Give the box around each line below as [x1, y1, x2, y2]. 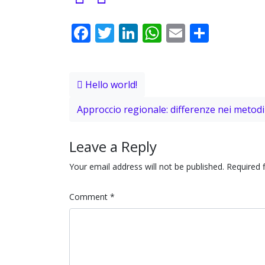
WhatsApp [161, 20, 253, 46]
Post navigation [77, 50, 207, 75]
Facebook [91, 20, 174, 46]
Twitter [114, 20, 177, 46]
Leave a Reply [69, 137, 157, 156]
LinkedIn [138, 20, 214, 46]
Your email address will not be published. [69, 161, 224, 172]
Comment [69, 191, 110, 202]
